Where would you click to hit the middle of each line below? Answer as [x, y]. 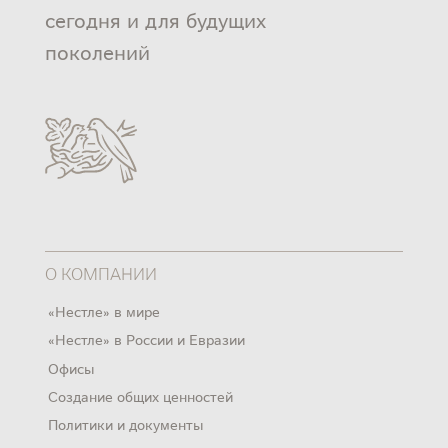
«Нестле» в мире [104, 311]
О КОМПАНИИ [100, 272]
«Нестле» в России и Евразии [147, 339]
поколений [97, 51]
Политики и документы [126, 423]
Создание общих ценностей [141, 395]
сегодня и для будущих [155, 19]
